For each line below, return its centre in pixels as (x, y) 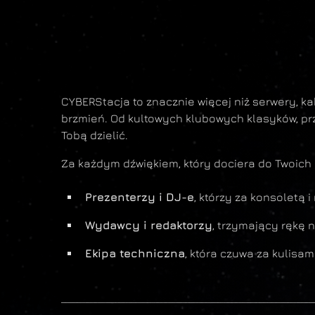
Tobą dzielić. (95, 135)
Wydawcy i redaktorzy (149, 225)
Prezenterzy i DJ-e (140, 197)
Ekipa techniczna (135, 253)
